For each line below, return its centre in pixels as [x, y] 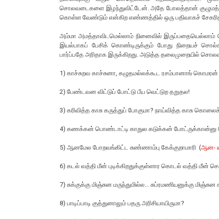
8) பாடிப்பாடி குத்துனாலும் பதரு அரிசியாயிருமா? [122, 203]
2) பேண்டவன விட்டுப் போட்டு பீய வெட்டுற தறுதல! [125, 92]
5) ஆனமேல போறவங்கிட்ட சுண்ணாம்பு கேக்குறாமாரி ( [130, 148]
